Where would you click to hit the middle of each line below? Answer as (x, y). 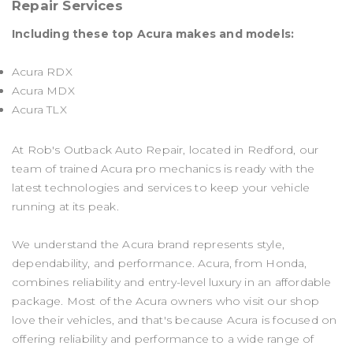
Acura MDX (43, 91)
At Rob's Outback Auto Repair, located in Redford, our (165, 149)
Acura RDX (42, 72)
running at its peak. (65, 206)
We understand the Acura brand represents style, (149, 244)
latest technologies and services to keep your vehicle (161, 187)
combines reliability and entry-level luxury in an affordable (172, 282)
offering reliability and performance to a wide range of (163, 338)
